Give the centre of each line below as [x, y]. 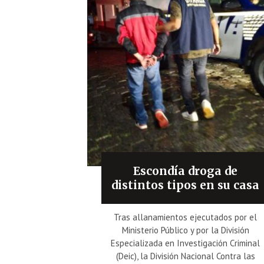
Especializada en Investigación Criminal [186, 243]
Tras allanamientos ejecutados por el [186, 217]
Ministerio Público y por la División [185, 230]
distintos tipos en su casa [186, 185]
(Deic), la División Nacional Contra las [185, 256]
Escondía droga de [186, 171]
